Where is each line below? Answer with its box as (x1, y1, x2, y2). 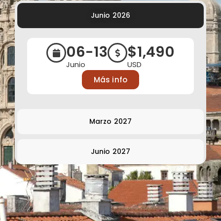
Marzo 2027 (89, 116, 132, 127)
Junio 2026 (91, 10, 130, 21)
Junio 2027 (91, 147, 130, 157)
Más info (94, 74, 127, 85)
